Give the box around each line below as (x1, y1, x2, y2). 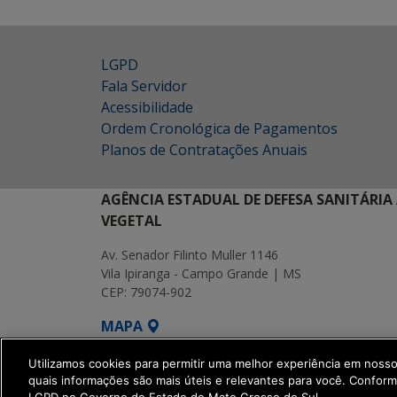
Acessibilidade (101, 97, 193, 117)
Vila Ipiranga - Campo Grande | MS (101, 265, 301, 282)
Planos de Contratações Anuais (101, 140, 307, 160)
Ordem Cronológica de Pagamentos (101, 119, 338, 138)
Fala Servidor (101, 76, 187, 96)
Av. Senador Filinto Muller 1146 (101, 246, 278, 263)
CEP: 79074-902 (101, 284, 191, 300)
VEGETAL (101, 211, 162, 230)
